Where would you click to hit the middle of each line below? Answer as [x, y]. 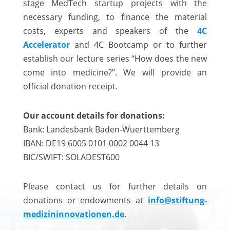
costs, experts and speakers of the [110, 31]
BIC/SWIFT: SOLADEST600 [71, 157]
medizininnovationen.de [73, 214]
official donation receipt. [70, 86]
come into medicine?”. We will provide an [115, 72]
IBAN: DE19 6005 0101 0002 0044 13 [91, 143]
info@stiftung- [178, 200]
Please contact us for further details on [115, 186]
